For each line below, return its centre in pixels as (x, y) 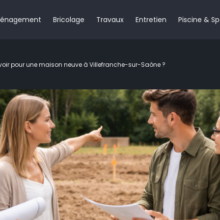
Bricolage (69, 19)
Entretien (151, 19)
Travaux (110, 19)
